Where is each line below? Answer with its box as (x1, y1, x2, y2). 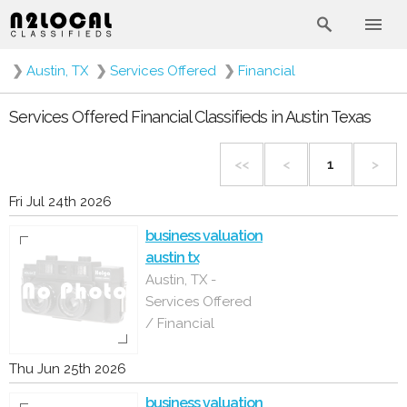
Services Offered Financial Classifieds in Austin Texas (9, 107, 371, 126)
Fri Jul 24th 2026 (9, 194, 112, 210)
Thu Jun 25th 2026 (9, 361, 126, 377)
